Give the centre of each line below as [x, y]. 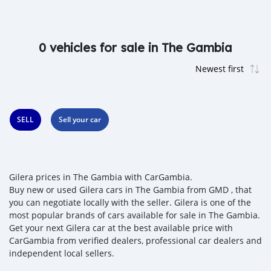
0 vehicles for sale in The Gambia [135, 47]
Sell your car [80, 119]
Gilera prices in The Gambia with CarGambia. [101, 177]
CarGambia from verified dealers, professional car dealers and [135, 240]
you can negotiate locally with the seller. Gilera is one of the [130, 202]
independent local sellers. [62, 253]
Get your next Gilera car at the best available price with [121, 228]
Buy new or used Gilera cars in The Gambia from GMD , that [130, 190]
